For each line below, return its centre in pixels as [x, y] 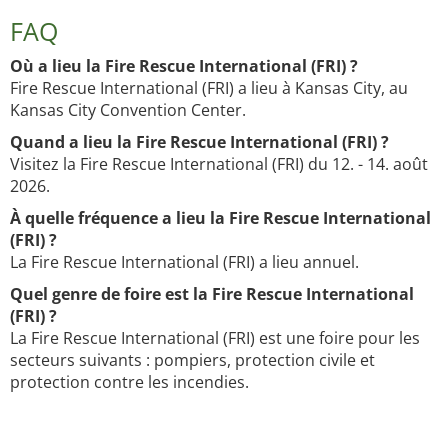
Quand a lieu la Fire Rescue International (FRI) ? [199, 142]
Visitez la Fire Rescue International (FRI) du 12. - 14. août [219, 164]
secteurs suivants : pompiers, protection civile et [192, 360]
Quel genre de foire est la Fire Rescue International [212, 294]
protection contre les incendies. [129, 382]
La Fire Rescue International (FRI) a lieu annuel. [184, 262]
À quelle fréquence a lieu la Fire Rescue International [220, 218]
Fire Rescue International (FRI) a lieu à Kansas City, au [209, 88]
